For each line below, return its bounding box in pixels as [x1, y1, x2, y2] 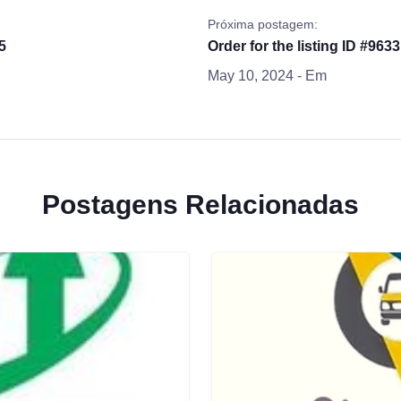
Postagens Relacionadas [42, 190, 359, 219]
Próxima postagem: [207, 17, 318, 31]
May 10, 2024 [207, 68, 294, 83]
